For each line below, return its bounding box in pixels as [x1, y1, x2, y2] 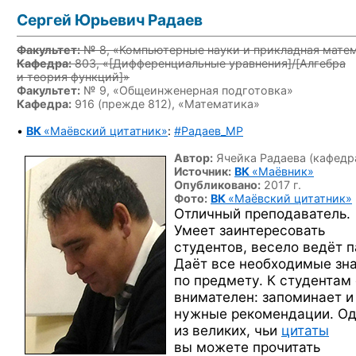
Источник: [174, 164, 231, 178]
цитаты [281, 322, 329, 339]
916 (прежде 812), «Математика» [72, 97, 260, 110]
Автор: [174, 151, 213, 164]
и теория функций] [17, 70, 123, 83]
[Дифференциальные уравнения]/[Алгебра [109, 56, 346, 70]
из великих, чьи [174, 322, 281, 339]
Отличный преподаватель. [174, 205, 350, 222]
